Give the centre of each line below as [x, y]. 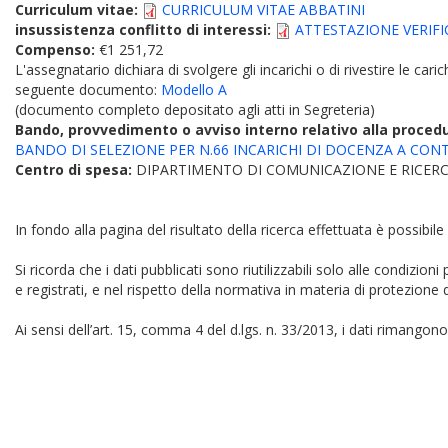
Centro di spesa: [75, 169]
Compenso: [57, 49]
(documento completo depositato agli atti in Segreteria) [195, 109]
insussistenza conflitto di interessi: [145, 29]
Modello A [194, 89]
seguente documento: [88, 89]
